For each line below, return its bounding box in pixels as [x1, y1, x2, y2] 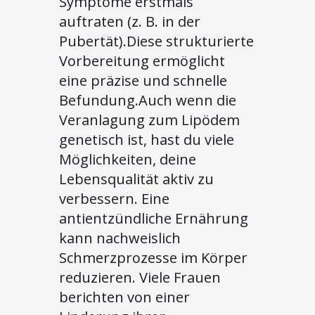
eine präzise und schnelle [59, 70, 227, 90]
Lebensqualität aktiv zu [59, 169, 214, 188]
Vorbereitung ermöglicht [59, 51, 225, 70]
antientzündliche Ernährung [59, 208, 248, 228]
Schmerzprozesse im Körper [59, 247, 247, 267]
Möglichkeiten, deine [59, 149, 196, 169]
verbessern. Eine [59, 188, 169, 208]
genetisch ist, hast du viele [59, 129, 234, 149]
